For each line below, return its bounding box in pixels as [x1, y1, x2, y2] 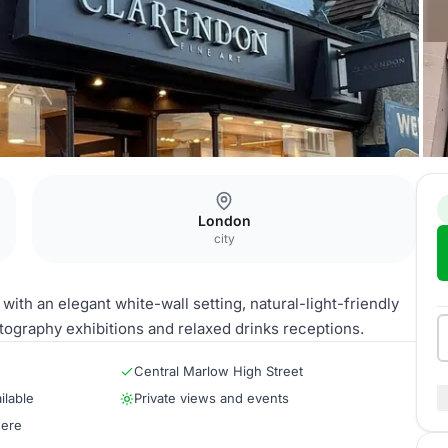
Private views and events [134, 390, 289, 406]
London [197, 212, 251, 229]
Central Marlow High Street [134, 363, 303, 379]
